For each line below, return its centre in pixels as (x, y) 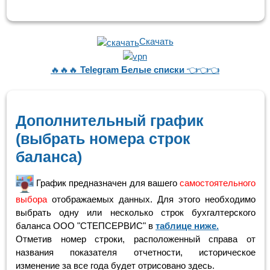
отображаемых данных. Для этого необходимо (151, 199)
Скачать (156, 42)
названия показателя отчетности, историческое (136, 252)
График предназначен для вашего (107, 183)
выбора (31, 199)
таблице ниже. (187, 225)
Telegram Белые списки (131, 69)
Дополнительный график (110, 120)
